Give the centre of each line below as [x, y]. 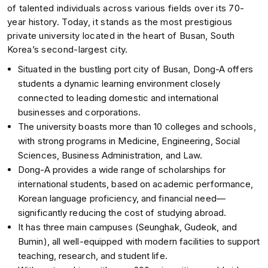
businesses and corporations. [79, 112]
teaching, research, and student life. [93, 255]
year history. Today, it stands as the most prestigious [120, 22]
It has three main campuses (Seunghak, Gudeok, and [127, 227]
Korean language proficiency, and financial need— [122, 198]
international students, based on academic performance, [136, 184]
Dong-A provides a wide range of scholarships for [122, 169]
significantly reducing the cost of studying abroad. [122, 212]
